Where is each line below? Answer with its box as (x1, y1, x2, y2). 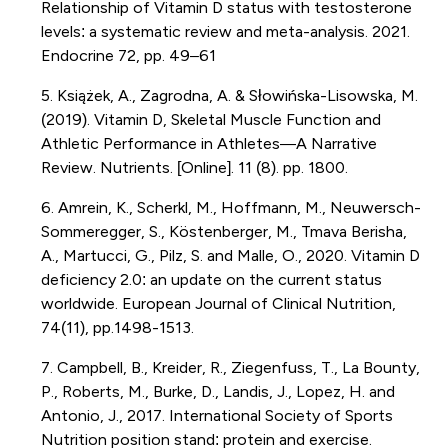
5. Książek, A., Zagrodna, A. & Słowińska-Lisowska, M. (40, 86, 418, 104)
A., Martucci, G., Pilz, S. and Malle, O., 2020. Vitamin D (40, 246, 420, 264)
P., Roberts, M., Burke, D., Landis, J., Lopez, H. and (40, 382, 395, 400)
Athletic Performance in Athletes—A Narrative (40, 134, 377, 152)
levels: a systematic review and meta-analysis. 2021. (40, 22, 410, 40)
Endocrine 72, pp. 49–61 (40, 46, 216, 64)
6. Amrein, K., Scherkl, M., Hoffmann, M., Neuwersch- (40, 198, 421, 216)
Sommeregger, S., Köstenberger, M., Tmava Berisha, (40, 222, 407, 240)
